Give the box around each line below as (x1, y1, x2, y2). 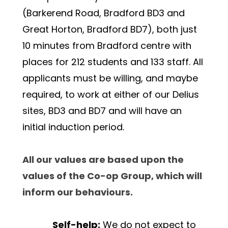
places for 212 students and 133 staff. (22, 55, 193, 69)
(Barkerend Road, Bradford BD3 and (22, 7, 185, 20)
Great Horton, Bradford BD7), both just (22, 23, 197, 36)
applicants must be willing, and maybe (22, 72, 198, 85)
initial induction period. (22, 121, 124, 134)
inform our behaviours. (22, 186, 133, 199)
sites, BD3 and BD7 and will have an (22, 104, 182, 118)
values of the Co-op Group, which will (22, 169, 202, 183)
